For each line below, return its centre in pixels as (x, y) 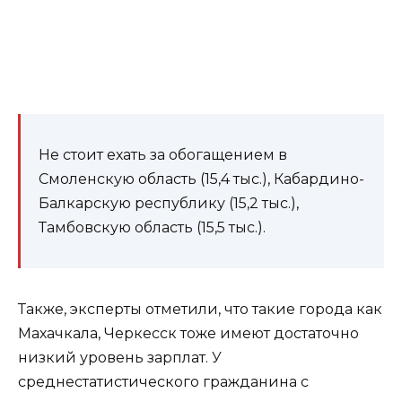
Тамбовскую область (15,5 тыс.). (152, 227)
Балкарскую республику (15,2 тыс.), (169, 203)
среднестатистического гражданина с (163, 381)
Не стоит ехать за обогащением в (163, 154)
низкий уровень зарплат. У (120, 357)
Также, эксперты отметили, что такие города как (200, 309)
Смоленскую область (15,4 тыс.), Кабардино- (201, 179)
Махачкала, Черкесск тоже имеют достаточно (188, 333)
